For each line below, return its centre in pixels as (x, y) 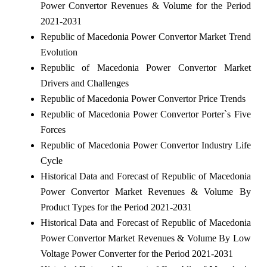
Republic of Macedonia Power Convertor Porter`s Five (145, 114)
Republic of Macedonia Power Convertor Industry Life (145, 145)
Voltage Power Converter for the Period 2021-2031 (136, 253)
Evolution (59, 52)
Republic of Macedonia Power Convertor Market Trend (145, 36)
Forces (53, 129)
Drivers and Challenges (84, 83)
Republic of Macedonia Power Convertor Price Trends (143, 98)
